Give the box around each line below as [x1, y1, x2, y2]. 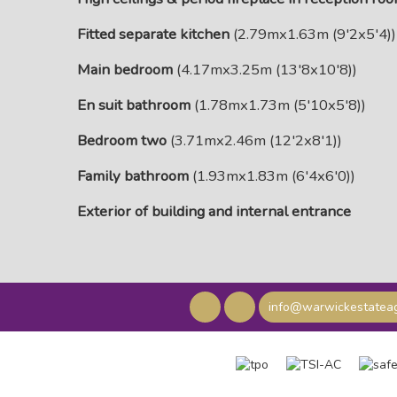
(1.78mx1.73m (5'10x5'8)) [191, 95, 366, 115]
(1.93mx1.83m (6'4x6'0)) [189, 166, 355, 186]
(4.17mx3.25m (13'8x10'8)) [173, 59, 357, 80]
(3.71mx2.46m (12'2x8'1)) [167, 130, 342, 151]
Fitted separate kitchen [77, 24, 230, 44]
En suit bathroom [77, 95, 191, 115]
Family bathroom [77, 166, 189, 186]
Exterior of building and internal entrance [77, 201, 351, 222]
